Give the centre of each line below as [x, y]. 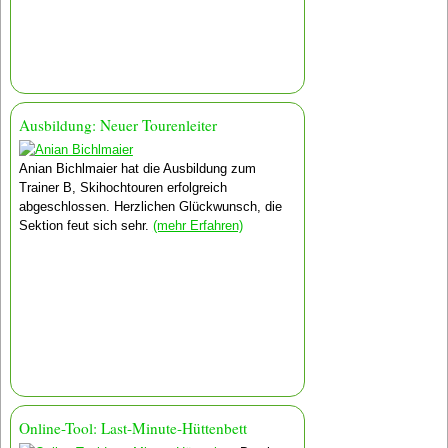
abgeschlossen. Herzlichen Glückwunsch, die [150, 206]
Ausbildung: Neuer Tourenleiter [117, 125]
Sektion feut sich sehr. [85, 225]
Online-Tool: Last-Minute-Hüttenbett [132, 428]
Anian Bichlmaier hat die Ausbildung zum [137, 168]
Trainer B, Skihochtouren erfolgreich [122, 187]
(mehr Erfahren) [197, 225]
